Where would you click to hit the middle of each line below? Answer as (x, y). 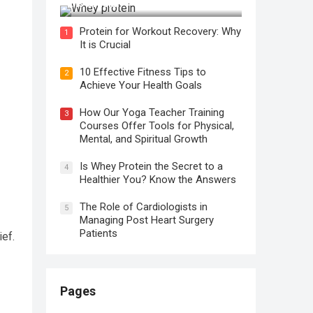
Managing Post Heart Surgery (147, 220)
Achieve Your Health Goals (141, 85)
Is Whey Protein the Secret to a (151, 166)
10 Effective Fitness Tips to (143, 72)
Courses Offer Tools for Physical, (157, 126)
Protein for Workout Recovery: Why (160, 31)
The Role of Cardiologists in (144, 207)
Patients (99, 233)
